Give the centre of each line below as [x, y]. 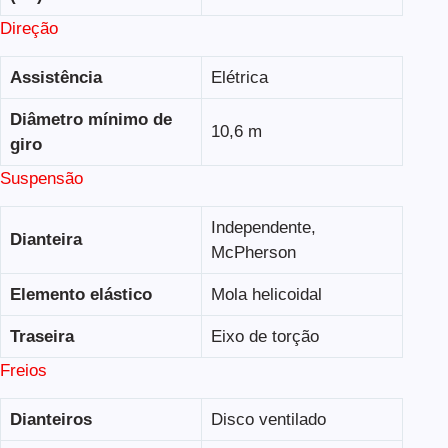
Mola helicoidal [266, 295]
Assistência [55, 78]
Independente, [263, 228]
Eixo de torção [264, 337]
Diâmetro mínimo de [90, 120]
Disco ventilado [268, 420]
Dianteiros [50, 420]
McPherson [253, 253]
